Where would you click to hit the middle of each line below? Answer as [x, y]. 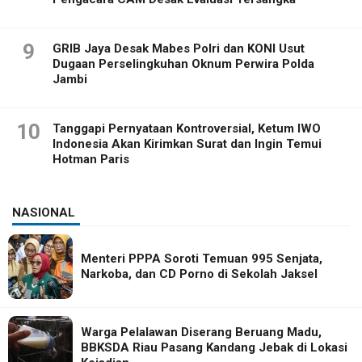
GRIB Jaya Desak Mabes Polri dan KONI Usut [179, 48]
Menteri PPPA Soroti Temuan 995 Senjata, [202, 258]
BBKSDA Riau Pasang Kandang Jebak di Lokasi [214, 348]
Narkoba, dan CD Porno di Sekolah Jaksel [199, 274]
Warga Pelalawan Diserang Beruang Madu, [201, 333]
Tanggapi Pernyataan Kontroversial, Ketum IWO [187, 128]
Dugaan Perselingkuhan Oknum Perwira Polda [183, 63]
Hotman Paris [91, 159]
